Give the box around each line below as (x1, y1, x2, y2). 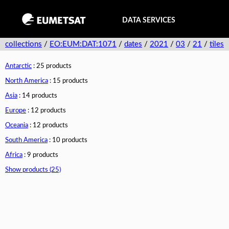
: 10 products (48, 137, 87, 144)
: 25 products (32, 63, 72, 70)
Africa (5, 152, 22, 158)
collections (5, 40, 42, 48)
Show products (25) (5, 167, 61, 173)
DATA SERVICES (122, 16, 175, 24)
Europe (5, 107, 26, 114)
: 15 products (48, 78, 88, 84)
